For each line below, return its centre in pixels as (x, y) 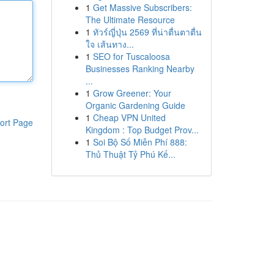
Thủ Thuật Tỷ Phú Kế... (130, 154)
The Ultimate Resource (130, 20)
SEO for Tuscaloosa (131, 56)
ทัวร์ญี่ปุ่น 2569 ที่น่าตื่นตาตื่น (147, 32)
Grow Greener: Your (132, 93)
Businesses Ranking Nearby (140, 68)
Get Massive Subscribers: (142, 7)
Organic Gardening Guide (135, 105)
